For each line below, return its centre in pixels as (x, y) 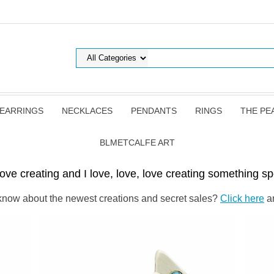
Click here (242, 198)
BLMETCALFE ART (137, 143)
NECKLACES (87, 111)
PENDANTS (154, 111)
